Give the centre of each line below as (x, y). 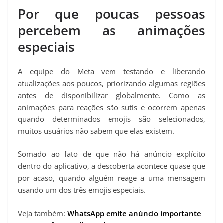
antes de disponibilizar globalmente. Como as (111, 95)
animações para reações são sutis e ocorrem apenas (111, 107)
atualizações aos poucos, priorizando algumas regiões (111, 83)
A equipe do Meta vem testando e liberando (111, 71)
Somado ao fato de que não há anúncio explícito (111, 154)
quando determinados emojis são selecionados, (111, 119)
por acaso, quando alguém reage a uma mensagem (111, 178)
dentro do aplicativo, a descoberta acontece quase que (111, 166)
